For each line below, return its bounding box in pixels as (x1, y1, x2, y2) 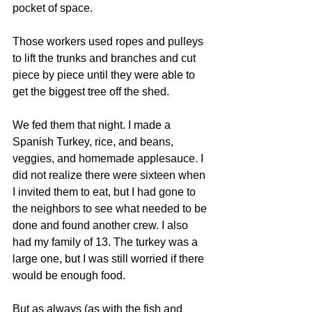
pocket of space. (13, 2, 93, 14)
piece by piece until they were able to (13, 69, 198, 81)
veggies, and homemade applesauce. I (13, 153, 206, 164)
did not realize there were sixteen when (13, 169, 208, 181)
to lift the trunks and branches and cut (13, 52, 198, 64)
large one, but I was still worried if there (13, 253, 207, 265)
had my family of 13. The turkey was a (13, 236, 201, 248)
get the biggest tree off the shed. (13, 86, 169, 97)
